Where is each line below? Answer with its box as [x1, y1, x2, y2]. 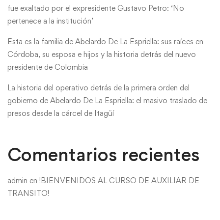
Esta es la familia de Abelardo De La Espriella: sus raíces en [7, 37, 203, 47]
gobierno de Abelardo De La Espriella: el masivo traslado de [7, 96, 207, 106]
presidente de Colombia [7, 62, 88, 72]
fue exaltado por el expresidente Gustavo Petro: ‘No [7, 3, 184, 13]
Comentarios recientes [7, 143, 200, 166]
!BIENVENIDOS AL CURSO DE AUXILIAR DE [39, 176, 199, 186]
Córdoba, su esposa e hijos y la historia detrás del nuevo [7, 50, 196, 59]
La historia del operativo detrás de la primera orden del [7, 83, 190, 93]
